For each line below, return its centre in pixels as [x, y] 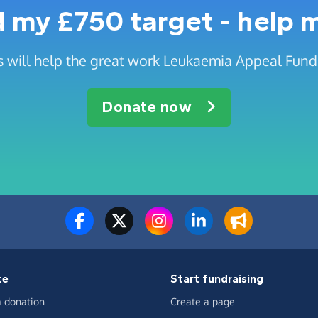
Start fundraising [217, 279]
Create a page [203, 301]
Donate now [147, 107]
